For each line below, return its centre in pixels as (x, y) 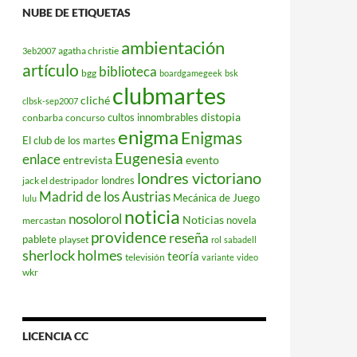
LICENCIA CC (55, 335)
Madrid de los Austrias (105, 196)
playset (74, 239)
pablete (39, 239)
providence (129, 237)
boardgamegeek (191, 73)
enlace (41, 159)
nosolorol (95, 218)
